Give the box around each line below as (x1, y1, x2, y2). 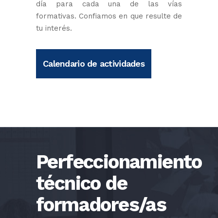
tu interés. (36, 24, 72, 33)
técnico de (36, 172, 127, 195)
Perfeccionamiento (36, 150, 202, 173)
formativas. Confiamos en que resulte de (36, 12, 182, 20)
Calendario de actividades (43, 58, 145, 69)
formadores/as (36, 193, 166, 216)
